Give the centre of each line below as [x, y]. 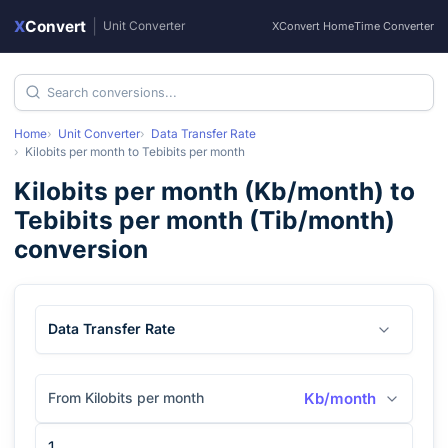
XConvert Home [313, 26]
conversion [81, 249]
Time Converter [394, 26]
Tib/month [322, 220]
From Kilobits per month [126, 397]
